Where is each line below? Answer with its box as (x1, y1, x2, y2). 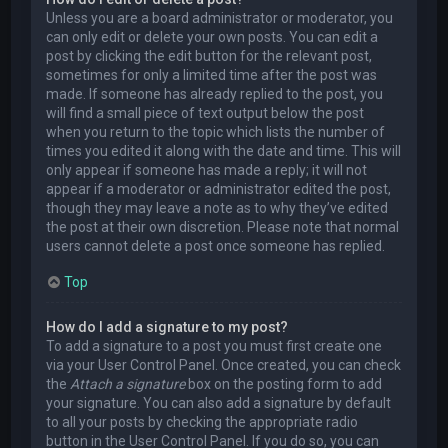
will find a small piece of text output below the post (46, 105, 365, 122)
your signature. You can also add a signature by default (46, 395, 392, 412)
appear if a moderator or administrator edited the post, (46, 181, 392, 198)
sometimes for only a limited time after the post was (46, 67, 378, 84)
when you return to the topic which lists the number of (46, 124, 386, 141)
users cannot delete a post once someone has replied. (46, 238, 386, 255)
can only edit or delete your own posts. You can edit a (46, 29, 379, 46)
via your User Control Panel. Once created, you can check (46, 357, 402, 374)
